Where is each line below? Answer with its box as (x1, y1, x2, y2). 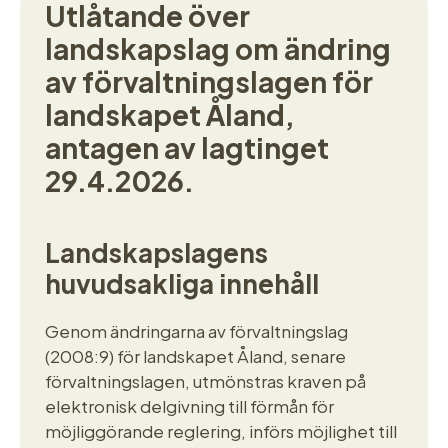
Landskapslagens (45, 235, 268, 269)
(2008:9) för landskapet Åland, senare (45, 344, 346, 367)
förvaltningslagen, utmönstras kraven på (45, 369, 366, 392)
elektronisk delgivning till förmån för (45, 394, 334, 417)
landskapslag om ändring (45, 30, 391, 66)
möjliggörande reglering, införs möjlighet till (45, 419, 397, 442)
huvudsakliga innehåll (45, 266, 319, 300)
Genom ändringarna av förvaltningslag (45, 319, 348, 342)
